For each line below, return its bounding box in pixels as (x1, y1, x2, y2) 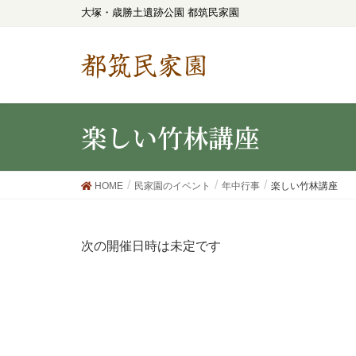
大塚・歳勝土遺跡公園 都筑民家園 (81, 6, 239, 18)
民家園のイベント (134, 180, 211, 192)
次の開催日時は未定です (81, 239, 221, 253)
